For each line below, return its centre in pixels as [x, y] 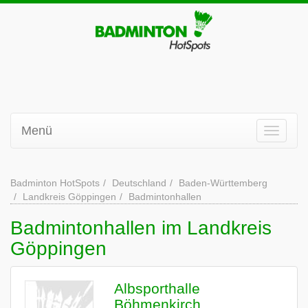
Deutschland [139, 183]
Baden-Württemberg [223, 183]
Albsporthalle [157, 288]
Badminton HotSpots [55, 183]
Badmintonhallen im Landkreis [141, 228]
